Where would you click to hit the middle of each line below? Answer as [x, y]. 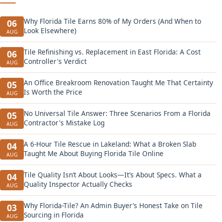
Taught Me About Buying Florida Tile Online [94, 153]
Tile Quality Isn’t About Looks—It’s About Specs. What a [113, 175]
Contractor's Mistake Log [64, 123]
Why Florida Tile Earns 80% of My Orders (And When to [112, 21]
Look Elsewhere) [50, 30]
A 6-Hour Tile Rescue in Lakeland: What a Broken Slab [110, 144]
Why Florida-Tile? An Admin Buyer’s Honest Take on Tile [113, 205]
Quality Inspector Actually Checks [78, 184]
